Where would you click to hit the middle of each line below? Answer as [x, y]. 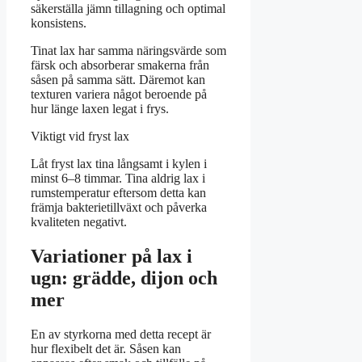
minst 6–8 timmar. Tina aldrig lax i [118, 178]
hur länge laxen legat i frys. [100, 108]
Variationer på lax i [112, 256]
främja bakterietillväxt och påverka [119, 207]
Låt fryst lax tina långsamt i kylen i [119, 163]
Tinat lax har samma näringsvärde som [128, 50]
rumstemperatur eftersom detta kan [118, 192]
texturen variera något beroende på [119, 94]
